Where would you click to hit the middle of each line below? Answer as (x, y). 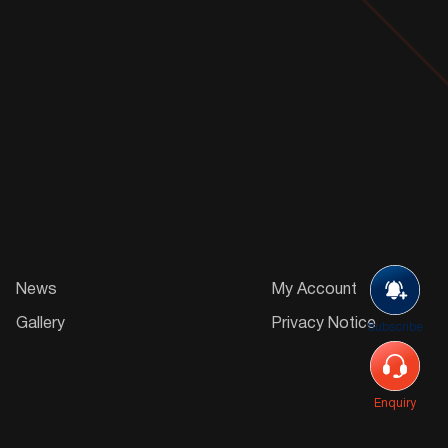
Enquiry (395, 403)
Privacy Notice (323, 323)
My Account (314, 289)
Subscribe (395, 327)
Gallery (40, 323)
